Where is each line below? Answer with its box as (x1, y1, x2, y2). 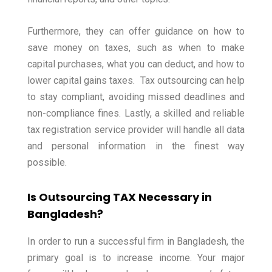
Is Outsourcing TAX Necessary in (27, 189, 212, 205)
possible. (27, 157, 67, 169)
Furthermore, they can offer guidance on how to (27, 25, 245, 38)
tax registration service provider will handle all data (27, 124, 245, 136)
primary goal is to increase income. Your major (27, 252, 245, 264)
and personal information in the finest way (27, 140, 245, 152)
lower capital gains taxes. (27, 75, 140, 87)
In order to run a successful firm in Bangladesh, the (27, 236, 245, 248)
